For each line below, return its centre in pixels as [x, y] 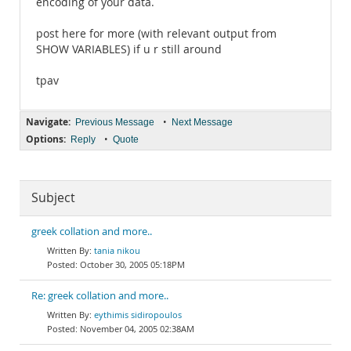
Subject [53, 198]
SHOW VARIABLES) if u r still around [129, 49]
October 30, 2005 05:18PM [132, 264]
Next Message [202, 122]
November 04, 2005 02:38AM [137, 329]
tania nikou [117, 250]
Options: [46, 139]
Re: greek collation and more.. [100, 296]
